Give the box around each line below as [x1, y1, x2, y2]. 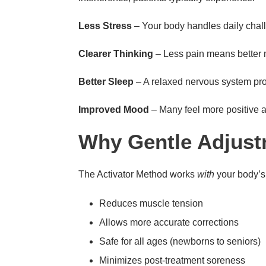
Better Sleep [78, 76, 134, 87]
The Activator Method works [78, 169, 197, 179]
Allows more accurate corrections [99, 217, 239, 227]
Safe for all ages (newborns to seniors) [99, 236, 261, 246]
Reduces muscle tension [99, 198, 203, 208]
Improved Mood [78, 104, 149, 115]
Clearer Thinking [78, 48, 153, 59]
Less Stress [78, 20, 132, 31]
